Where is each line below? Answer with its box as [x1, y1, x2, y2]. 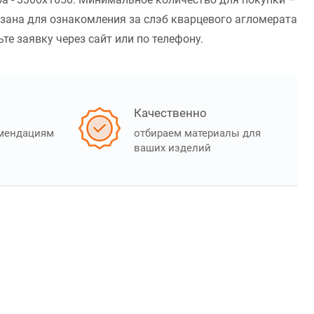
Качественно [134, 106, 207, 121]
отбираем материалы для [134, 127, 261, 140]
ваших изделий [134, 142, 211, 155]
